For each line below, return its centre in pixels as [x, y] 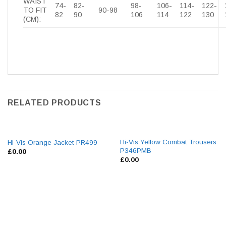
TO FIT [35, 10]
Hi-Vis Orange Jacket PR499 [52, 142]
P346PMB [135, 151]
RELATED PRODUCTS [54, 102]
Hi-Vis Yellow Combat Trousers [168, 142]
